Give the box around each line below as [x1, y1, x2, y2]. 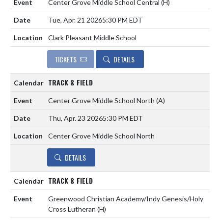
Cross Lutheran [48, 204, 97, 213]
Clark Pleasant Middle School [48, 33, 137, 42]
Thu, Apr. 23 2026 [48, 113, 103, 122]
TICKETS [55, 54, 77, 64]
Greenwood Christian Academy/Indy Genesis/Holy [48, 194, 203, 203]
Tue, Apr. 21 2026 [48, 15, 102, 24]
